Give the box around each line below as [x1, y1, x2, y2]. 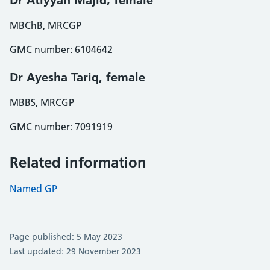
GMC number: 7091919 [10, 121, 113, 133]
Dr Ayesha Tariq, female [10, 70, 145, 84]
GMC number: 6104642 [10, 43, 113, 55]
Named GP [10, 183, 57, 195]
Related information [10, 154, 146, 171]
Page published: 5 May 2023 [10, 231, 122, 242]
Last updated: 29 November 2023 [10, 246, 141, 257]
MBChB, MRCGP [10, 19, 81, 31]
